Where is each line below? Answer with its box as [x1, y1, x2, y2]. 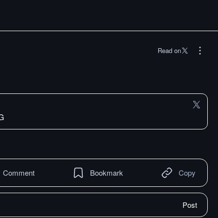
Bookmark [90, 167, 123, 178]
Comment [3, 167, 35, 178]
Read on [158, 46, 181, 55]
